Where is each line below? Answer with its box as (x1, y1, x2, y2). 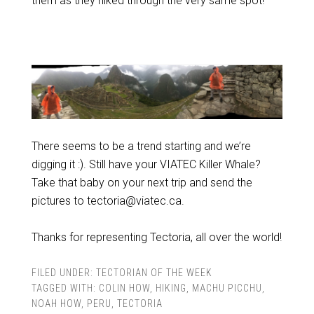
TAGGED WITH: (31, 282, 99, 294)
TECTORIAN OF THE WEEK (95, 266, 212, 278)
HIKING (155, 282, 186, 294)
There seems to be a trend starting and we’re (31, 139, 251, 153)
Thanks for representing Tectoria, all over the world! (31, 230, 282, 244)
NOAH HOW (31, 297, 81, 309)
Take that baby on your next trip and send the (31, 175, 252, 189)
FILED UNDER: (31, 266, 96, 278)
